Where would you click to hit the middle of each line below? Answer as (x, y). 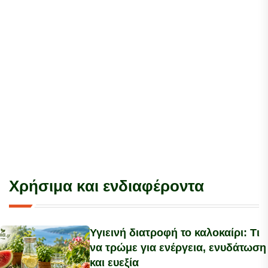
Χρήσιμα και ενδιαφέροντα (106, 186)
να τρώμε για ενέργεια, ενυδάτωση (178, 248)
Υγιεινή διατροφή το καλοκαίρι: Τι (175, 233)
